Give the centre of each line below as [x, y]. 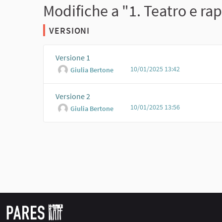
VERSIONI [70, 31]
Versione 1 [73, 58]
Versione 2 [73, 96]
